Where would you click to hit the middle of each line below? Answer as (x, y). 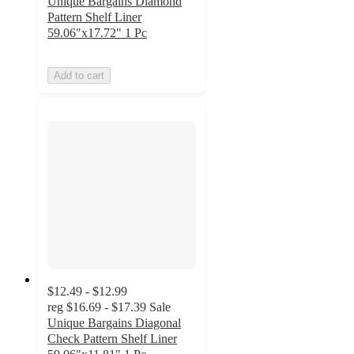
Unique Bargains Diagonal (114, 323)
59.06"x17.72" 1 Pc (97, 32)
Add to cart (79, 75)
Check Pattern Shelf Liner (112, 339)
